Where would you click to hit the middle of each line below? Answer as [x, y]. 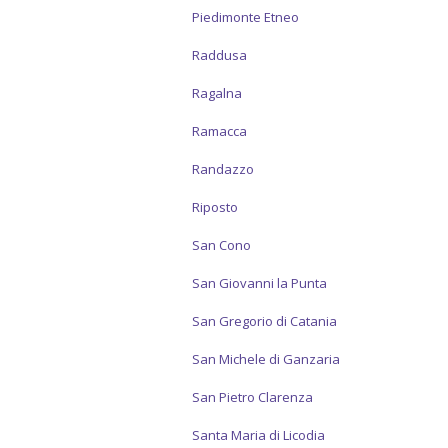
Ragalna [217, 93]
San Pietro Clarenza [252, 397]
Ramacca [219, 131]
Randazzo [223, 169]
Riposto [215, 207]
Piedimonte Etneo [245, 17]
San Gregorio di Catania [264, 321]
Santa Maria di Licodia [258, 435]
